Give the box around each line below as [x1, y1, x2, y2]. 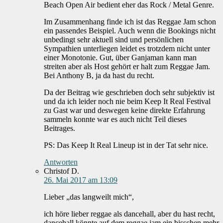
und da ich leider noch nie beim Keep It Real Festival [44, 97, 211, 106]
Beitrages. [44, 124, 75, 133]
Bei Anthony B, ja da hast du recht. [44, 71, 154, 80]
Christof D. [44, 167, 79, 176]
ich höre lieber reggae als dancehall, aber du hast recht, [44, 210, 215, 219]
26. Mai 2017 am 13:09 [44, 176, 117, 185]
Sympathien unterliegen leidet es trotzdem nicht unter [44, 44, 210, 53]
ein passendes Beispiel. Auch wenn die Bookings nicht [44, 26, 216, 35]
